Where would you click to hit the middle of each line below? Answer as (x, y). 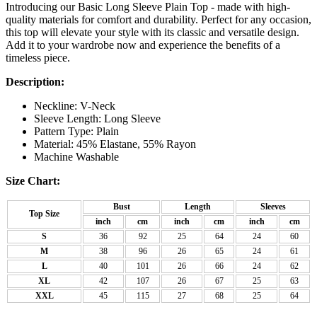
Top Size (44, 214)
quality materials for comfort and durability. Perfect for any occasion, (158, 20)
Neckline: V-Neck (75, 106)
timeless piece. (38, 58)
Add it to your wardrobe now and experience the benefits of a (143, 45)
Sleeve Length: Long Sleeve (97, 119)
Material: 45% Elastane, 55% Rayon (115, 144)
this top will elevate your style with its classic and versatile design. (152, 33)
